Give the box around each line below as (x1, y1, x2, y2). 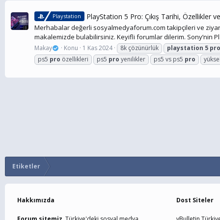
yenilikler (119, 55, 145, 64)
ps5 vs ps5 (154, 55, 185, 64)
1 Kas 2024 (82, 44, 113, 53)
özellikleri (60, 55, 88, 64)
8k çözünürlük (120, 44, 159, 53)
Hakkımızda (17, 196, 55, 204)
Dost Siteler (176, 196, 214, 204)
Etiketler (12, 162, 40, 170)
